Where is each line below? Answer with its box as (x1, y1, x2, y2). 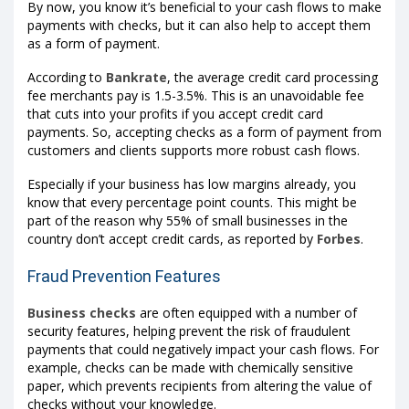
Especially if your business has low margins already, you (27, 175, 356, 194)
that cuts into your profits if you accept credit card (27, 105, 323, 123)
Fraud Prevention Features (27, 266, 221, 286)
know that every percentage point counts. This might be (27, 194, 357, 212)
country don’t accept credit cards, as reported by (27, 230, 317, 248)
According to (27, 68, 106, 87)
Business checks (27, 303, 136, 321)
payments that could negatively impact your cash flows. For (27, 340, 379, 358)
